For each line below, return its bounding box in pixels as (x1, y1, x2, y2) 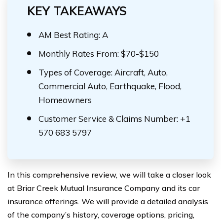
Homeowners (38, 95, 92, 105)
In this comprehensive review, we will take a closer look (7, 170, 211, 180)
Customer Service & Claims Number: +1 (38, 113, 190, 124)
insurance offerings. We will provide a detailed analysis (7, 196, 208, 206)
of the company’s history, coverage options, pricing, (7, 210, 194, 220)
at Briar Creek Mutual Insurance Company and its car (7, 183, 200, 193)
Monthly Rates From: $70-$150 (38, 48, 159, 59)
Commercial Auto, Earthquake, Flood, (38, 81, 182, 91)
